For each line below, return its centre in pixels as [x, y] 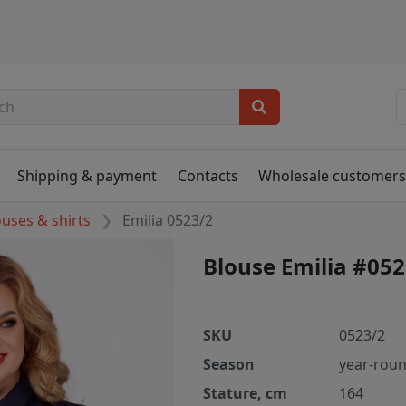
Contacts [208, 175]
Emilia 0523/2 [168, 221]
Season [229, 365]
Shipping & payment [87, 175]
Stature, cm [245, 394]
